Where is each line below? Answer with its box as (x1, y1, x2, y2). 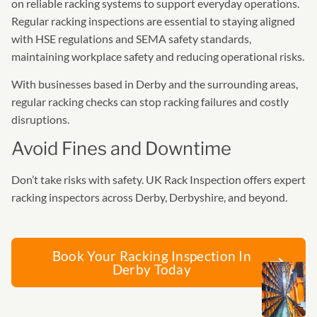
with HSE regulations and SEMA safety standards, (11, 31, 251, 45)
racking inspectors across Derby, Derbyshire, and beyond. (11, 190, 287, 204)
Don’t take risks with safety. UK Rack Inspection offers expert (11, 173, 306, 187)
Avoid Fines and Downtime (11, 137, 231, 160)
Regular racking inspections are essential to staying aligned (11, 13, 295, 28)
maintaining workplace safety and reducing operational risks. (11, 49, 304, 63)
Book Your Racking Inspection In (52, 247, 252, 264)
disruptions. (11, 113, 69, 127)
